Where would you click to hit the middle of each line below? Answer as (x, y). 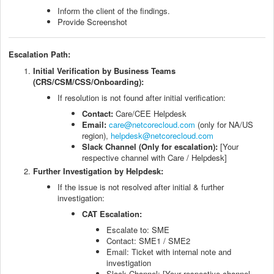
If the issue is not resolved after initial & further (141, 187)
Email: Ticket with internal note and (169, 251)
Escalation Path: (39, 54)
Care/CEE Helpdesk (150, 113)
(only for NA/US (224, 124)
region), (96, 135)
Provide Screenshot (92, 22)
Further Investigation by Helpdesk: (98, 171)
